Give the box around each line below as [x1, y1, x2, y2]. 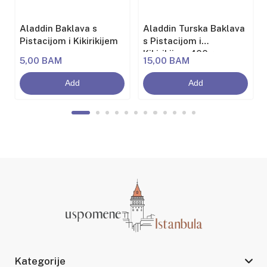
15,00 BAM [143, 55, 190, 66]
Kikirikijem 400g [143, 48, 215, 59]
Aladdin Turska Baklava [143, 23, 246, 34]
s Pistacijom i [143, 36, 202, 46]
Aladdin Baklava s [20, 23, 98, 34]
